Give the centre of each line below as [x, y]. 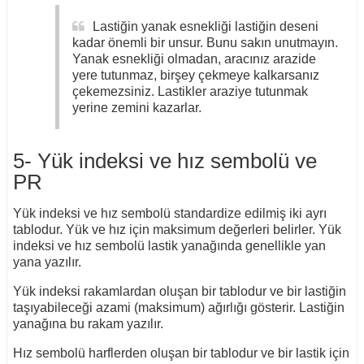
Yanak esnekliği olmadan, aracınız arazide [194, 59]
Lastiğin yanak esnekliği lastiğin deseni [205, 27]
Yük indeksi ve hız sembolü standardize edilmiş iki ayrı [169, 214]
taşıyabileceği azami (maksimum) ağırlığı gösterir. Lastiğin [178, 308]
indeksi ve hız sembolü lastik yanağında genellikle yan [169, 246]
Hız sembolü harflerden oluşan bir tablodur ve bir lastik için [181, 353]
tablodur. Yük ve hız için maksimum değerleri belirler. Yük [177, 230]
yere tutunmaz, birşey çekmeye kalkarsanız [195, 76]
